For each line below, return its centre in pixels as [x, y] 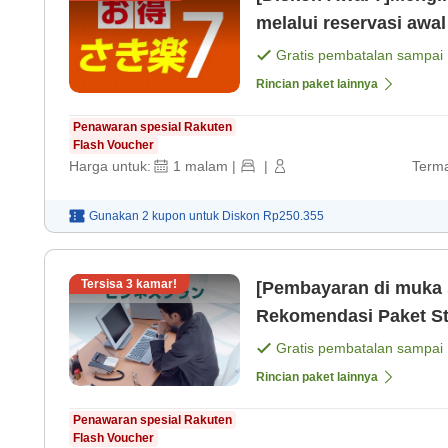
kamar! [155, 284]
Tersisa [103, 284]
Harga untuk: [110, 166]
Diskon [242, 216]
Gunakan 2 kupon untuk [154, 216]
